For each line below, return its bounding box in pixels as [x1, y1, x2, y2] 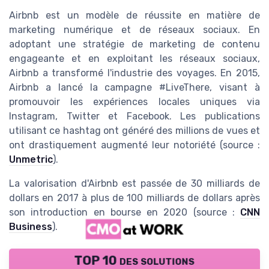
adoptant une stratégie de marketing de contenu [9, 38, 260, 50]
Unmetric [9, 154, 53, 166]
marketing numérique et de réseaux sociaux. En [9, 24, 260, 36]
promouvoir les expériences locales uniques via [9, 96, 260, 108]
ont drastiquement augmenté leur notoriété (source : [9, 139, 260, 151]
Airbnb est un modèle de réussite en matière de [9, 10, 260, 22]
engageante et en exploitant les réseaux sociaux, [9, 53, 260, 65]
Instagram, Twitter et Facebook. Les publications [9, 110, 260, 122]
